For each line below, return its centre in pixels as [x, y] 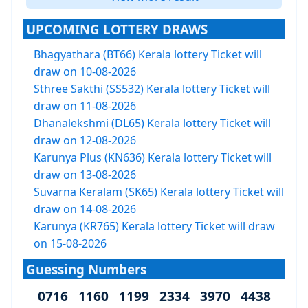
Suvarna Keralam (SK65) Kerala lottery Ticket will [159, 192]
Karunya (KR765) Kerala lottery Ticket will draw [154, 226]
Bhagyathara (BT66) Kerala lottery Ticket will [148, 54]
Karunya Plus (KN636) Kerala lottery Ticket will [153, 157]
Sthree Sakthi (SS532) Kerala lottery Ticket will [152, 89]
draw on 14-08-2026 [85, 209]
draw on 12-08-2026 [85, 140]
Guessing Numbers [86, 269]
